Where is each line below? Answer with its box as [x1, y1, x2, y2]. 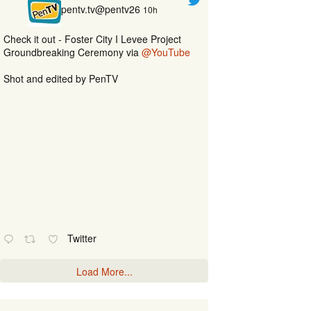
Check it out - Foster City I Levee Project [3, 31, 181, 46]
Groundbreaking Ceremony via [3, 44, 142, 59]
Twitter [67, 230, 100, 245]
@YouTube [142, 44, 190, 59]
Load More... [76, 264, 133, 278]
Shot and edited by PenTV [3, 71, 118, 85]
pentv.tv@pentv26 [61, 1, 140, 16]
